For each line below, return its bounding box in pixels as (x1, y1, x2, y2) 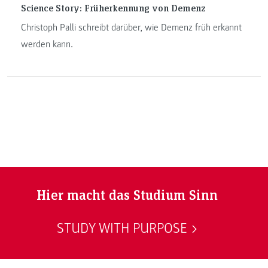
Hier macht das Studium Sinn (36, 184, 218, 203)
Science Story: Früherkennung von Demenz (20, 1, 206, 14)
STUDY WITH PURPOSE (57, 220, 188, 237)
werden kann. (20, 38, 73, 51)
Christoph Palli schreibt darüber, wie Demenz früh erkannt (20, 22, 242, 34)
